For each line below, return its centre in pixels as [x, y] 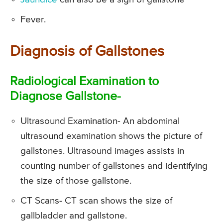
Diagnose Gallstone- [65, 97]
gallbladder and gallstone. [74, 216]
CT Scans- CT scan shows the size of [96, 201]
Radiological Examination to [84, 82]
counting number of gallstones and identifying [114, 166]
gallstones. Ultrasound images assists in [102, 151]
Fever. [33, 19]
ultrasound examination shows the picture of [111, 136]
